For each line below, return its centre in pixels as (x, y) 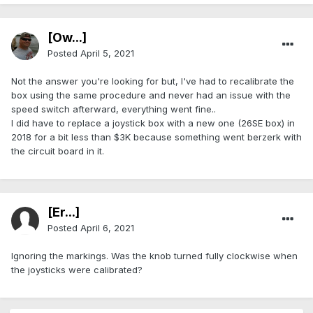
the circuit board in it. (58, 151)
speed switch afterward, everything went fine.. (114, 109)
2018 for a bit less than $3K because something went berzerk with (156, 137)
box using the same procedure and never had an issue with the (151, 95)
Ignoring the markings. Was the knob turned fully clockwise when (154, 256)
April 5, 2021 (107, 53)
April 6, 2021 (107, 228)
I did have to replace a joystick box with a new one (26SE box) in (153, 123)
